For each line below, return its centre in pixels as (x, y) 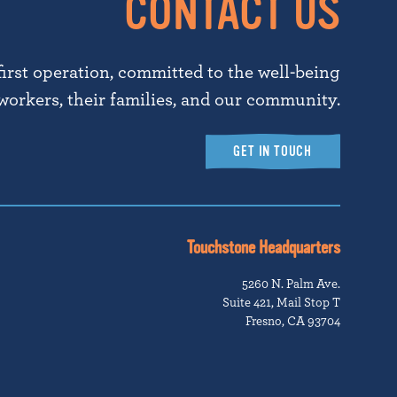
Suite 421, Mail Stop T (281, 302)
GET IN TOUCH (272, 152)
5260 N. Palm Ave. (291, 284)
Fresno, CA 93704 (293, 321)
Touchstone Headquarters (264, 248)
